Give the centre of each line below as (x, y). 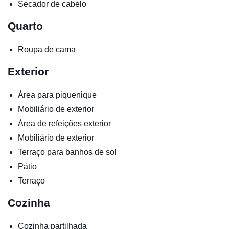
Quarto (25, 26)
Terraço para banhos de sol (67, 152)
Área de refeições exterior (64, 123)
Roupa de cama (47, 49)
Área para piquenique (57, 95)
